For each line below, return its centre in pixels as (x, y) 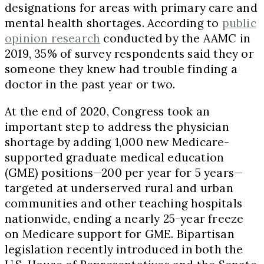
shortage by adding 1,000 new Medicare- (117, 142)
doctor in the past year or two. (90, 84)
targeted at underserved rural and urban (119, 188)
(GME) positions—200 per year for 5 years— (124, 172)
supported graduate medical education (115, 157)
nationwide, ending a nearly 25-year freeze (124, 218)
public (239, 23)
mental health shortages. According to (113, 23)
